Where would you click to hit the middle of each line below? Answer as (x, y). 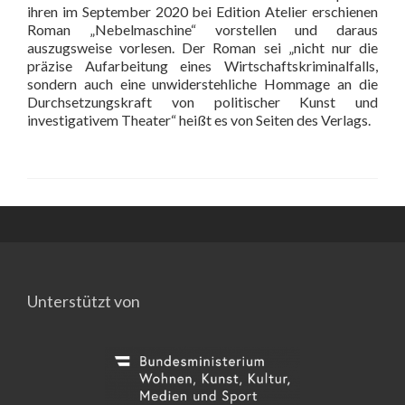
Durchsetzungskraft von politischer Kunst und (202, 102)
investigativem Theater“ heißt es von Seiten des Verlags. (199, 120)
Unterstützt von (84, 301)
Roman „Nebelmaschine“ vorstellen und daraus (202, 29)
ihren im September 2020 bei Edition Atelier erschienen (202, 11)
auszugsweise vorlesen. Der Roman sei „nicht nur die (202, 47)
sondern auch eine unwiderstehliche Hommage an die (202, 84)
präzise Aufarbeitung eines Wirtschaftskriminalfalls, (202, 66)
